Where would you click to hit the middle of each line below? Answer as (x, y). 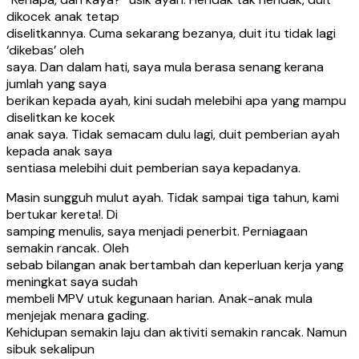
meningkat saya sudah (72, 281)
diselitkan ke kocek (61, 117)
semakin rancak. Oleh (68, 248)
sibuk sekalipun (50, 349)
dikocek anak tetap (63, 16)
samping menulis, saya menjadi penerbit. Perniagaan (157, 231)
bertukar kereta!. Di (62, 214)
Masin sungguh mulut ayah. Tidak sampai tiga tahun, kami (173, 197)
